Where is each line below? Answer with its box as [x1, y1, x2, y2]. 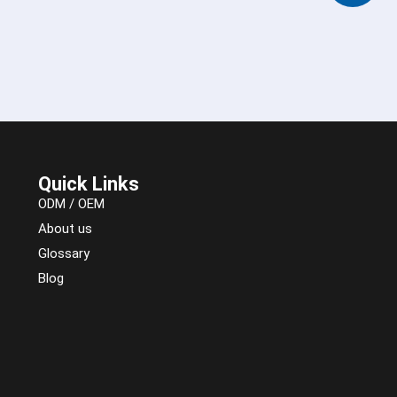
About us [38, 221, 93, 237]
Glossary [38, 245, 90, 261]
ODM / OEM [38, 196, 105, 212]
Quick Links [38, 173, 140, 195]
